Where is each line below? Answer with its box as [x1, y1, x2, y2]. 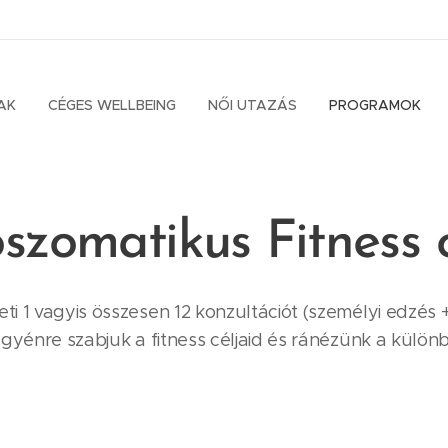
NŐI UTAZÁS [208, 96, 297, 114]
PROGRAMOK [329, 96, 421, 114]
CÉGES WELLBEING [48, 96, 176, 114]
